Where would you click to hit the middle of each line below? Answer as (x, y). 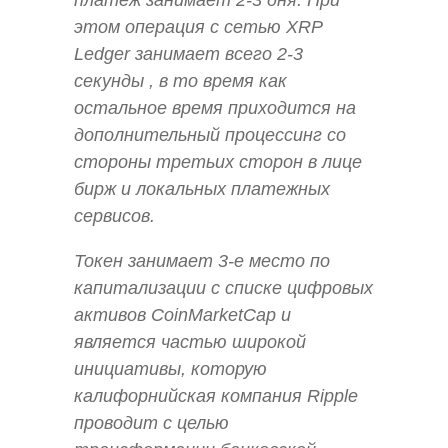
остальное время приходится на (215, 108)
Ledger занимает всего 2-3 (188, 54)
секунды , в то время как (180, 81)
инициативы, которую (170, 369)
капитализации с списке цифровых (223, 288)
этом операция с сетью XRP (198, 27)
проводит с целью (151, 423)
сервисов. (114, 216)
